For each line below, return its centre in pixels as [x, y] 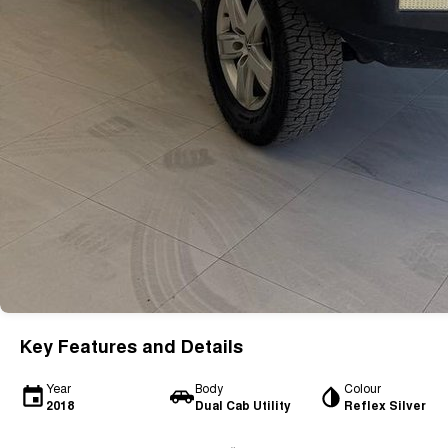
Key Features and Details [131, 346]
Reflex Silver [384, 405]
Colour [362, 387]
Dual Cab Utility [242, 405]
